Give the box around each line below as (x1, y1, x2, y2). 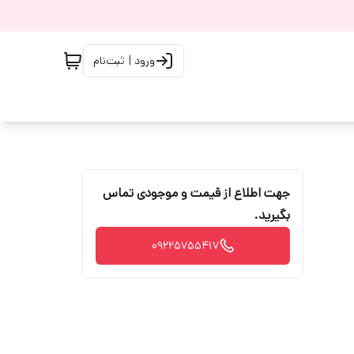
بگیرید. (254, 206, 290, 224)
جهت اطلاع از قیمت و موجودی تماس (103, 184, 290, 202)
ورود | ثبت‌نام (93, 53, 155, 69)
